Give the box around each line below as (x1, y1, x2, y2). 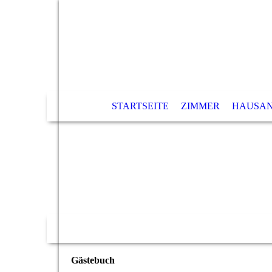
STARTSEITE (111, 101, 169, 111)
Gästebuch (71, 255, 115, 265)
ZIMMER (180, 101, 220, 111)
